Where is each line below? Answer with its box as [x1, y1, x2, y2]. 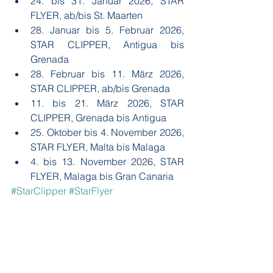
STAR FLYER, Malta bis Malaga [30, 141, 165, 153]
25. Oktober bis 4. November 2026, [30, 126, 184, 138]
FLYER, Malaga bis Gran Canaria [30, 170, 174, 182]
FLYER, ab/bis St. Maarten [30, 9, 143, 21]
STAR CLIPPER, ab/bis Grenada [30, 82, 170, 94]
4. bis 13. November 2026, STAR [30, 155, 184, 168]
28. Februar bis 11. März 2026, [30, 68, 184, 80]
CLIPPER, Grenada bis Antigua [30, 112, 166, 124]
